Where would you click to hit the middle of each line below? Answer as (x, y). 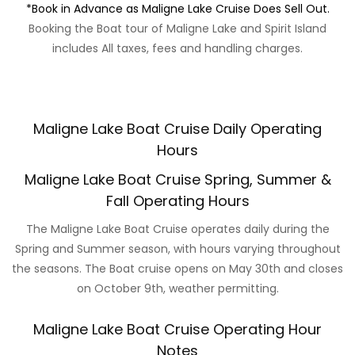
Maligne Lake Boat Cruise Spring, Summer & (177, 179)
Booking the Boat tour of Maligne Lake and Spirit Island (177, 28)
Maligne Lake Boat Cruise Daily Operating (177, 128)
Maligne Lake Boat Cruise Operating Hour (177, 329)
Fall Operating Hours (177, 200)
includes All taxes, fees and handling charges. (177, 48)
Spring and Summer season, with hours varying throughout (177, 248)
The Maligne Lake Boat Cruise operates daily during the (177, 229)
